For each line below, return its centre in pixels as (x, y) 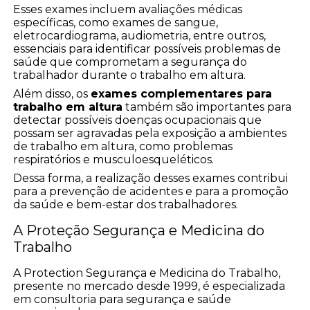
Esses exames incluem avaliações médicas (128, 9)
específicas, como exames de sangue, (116, 22)
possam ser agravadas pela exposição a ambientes (150, 133)
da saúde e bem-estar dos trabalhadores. (126, 204)
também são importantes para (207, 107)
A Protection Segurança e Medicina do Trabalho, (147, 273)
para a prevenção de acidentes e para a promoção (151, 191)
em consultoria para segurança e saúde (122, 299)
